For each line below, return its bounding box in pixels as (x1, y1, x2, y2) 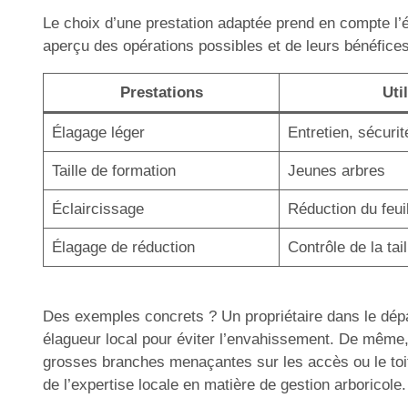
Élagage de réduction (51, 238, 195, 256)
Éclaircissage (51, 199, 144, 218)
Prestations (119, 83, 203, 101)
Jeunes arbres (287, 161, 385, 179)
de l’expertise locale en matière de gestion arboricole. (43, 376, 406, 393)
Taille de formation (51, 161, 176, 179)
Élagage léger (51, 123, 145, 141)
